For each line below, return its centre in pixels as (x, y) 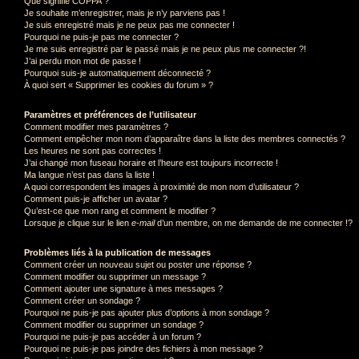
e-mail (143, 222)
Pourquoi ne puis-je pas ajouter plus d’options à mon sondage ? (147, 312)
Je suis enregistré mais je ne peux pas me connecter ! (129, 24)
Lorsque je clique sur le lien (78, 222)
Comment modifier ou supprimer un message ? (115, 276)
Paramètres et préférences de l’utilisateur (110, 114)
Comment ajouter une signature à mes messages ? (123, 288)
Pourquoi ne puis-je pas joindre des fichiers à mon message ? (143, 348)
